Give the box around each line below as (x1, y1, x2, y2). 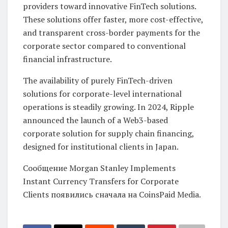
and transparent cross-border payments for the (23, 26, 200, 38)
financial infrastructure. (23, 53, 112, 65)
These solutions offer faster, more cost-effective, (23, 13, 203, 25)
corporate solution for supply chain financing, (23, 127, 194, 139)
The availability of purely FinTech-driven (23, 74, 173, 86)
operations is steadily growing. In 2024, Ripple (23, 101, 194, 112)
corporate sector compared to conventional (23, 40, 186, 51)
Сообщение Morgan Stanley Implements (23, 162, 176, 174)
